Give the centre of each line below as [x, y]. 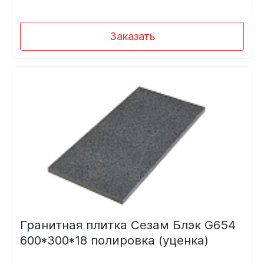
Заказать [132, 36]
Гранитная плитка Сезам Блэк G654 [128, 225]
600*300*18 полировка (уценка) [114, 240]
